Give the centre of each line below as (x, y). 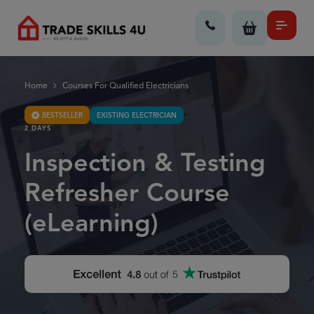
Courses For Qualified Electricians (126, 85)
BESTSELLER (62, 115)
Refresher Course (127, 192)
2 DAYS (38, 128)
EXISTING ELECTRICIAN (137, 115)
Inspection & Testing (145, 162)
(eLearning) (91, 223)
